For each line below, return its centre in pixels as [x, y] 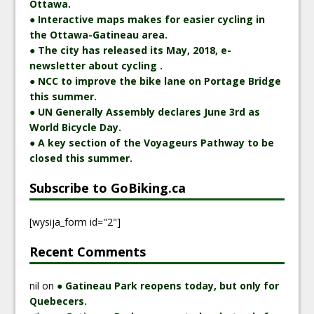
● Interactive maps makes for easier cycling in [148, 19]
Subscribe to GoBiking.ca [108, 187]
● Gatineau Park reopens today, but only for [168, 285]
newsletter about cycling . [96, 65]
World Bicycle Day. [76, 127]
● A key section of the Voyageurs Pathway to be [152, 142]
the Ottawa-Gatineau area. [99, 34]
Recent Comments [88, 251]
